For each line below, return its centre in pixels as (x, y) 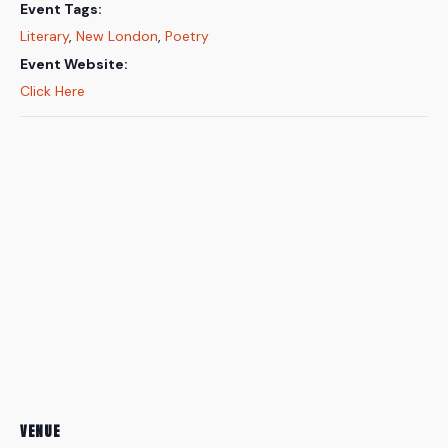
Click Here (52, 90)
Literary (44, 35)
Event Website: (74, 63)
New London (117, 35)
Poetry (187, 35)
